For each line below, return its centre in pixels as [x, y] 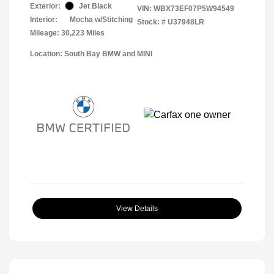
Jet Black [95, 6]
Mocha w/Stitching [101, 19]
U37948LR [186, 22]
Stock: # [151, 22]
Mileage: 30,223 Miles [67, 33]
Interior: [44, 19]
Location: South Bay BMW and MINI [91, 54]
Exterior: [45, 6]
